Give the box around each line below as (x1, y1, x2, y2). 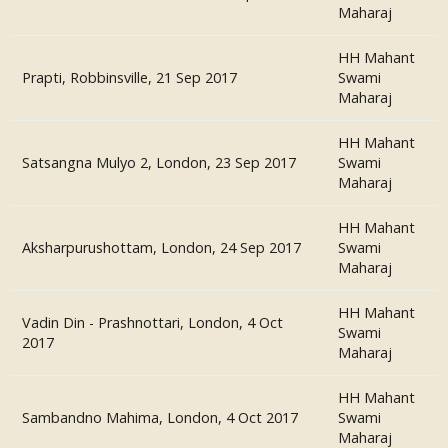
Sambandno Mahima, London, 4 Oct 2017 (22, 408, 298, 427)
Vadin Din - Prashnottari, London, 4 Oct (22, 313, 283, 332)
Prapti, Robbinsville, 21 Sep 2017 (22, 68, 237, 87)
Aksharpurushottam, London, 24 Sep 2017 (22, 238, 301, 257)
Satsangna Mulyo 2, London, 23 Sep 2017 (22, 153, 296, 172)
